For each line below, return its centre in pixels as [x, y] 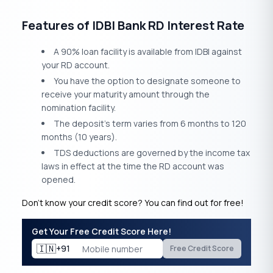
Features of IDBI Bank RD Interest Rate [133, 26]
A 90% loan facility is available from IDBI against [148, 52]
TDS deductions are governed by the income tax [152, 153]
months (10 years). [79, 137]
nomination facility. [79, 108]
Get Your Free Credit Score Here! [101, 232]
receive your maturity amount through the [126, 94]
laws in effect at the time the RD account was [133, 166]
